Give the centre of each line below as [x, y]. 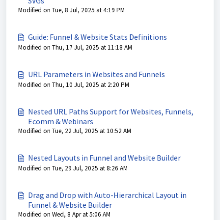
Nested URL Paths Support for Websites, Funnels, [111, 111]
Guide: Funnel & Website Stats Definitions [97, 37]
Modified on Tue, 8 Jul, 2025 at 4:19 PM [71, 10]
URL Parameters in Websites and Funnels [96, 74]
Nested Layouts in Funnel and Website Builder [104, 158]
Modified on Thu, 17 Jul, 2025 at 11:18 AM [75, 47]
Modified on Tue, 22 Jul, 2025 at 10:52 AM [75, 131]
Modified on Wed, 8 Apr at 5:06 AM [64, 214]
